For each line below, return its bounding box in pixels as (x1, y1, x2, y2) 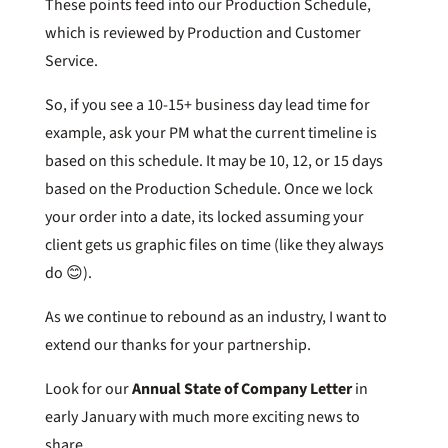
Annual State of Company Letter (131, 377, 352, 400)
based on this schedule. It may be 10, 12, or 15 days (44, 149, 383, 172)
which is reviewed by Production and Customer (44, 21, 361, 44)
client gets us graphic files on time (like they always (44, 233, 384, 256)
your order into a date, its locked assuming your (44, 205, 364, 228)
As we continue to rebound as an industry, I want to (44, 305, 387, 328)
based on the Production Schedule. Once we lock (44, 177, 373, 200)
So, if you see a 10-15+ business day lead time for (44, 93, 370, 116)
